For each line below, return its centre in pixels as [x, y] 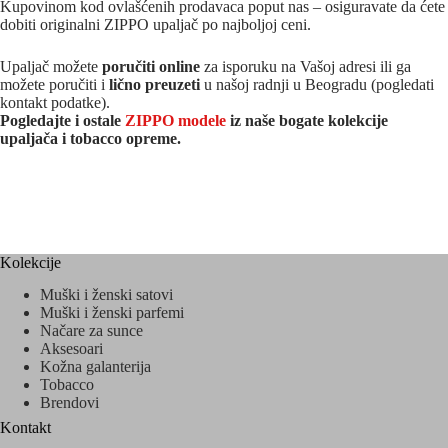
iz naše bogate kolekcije [307, 120]
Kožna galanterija [95, 367]
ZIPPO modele [175, 120]
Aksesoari [71, 349]
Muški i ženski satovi [106, 295]
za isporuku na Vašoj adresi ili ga [305, 66]
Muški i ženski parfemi [112, 313]
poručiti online [151, 66]
